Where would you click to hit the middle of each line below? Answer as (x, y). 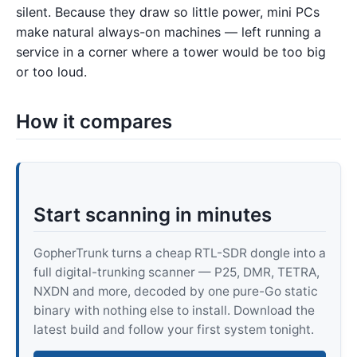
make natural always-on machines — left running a (169, 31)
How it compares (94, 122)
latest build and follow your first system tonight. (173, 329)
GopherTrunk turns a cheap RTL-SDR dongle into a (179, 253)
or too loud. (51, 71)
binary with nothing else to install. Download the (174, 310)
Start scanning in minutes (152, 214)
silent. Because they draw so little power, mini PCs (168, 12)
